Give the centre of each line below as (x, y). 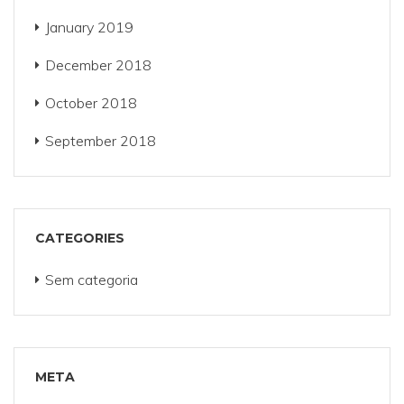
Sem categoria (92, 280)
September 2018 (101, 141)
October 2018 (91, 103)
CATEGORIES (80, 238)
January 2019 (89, 27)
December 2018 (98, 65)
